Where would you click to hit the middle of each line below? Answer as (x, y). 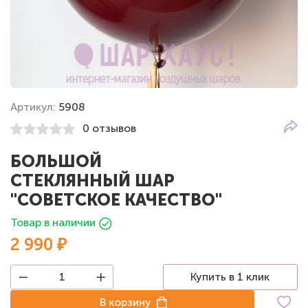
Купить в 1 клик (230, 276)
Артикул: (34, 107)
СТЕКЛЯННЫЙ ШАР (92, 180)
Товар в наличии (53, 222)
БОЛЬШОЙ (56, 161)
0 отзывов (109, 129)
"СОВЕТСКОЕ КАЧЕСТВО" (116, 199)
